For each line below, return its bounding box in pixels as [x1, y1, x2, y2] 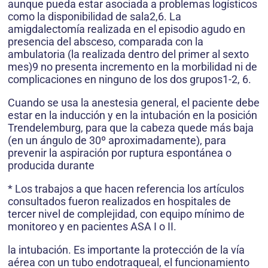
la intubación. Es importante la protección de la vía [8, 243, 245, 257]
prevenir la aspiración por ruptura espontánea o [8, 147, 232, 160]
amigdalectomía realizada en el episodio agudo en [8, 23, 245, 36]
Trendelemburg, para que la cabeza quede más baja [8, 121, 254, 135]
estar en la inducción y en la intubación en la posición [8, 109, 257, 122]
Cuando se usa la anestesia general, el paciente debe [8, 96, 260, 109]
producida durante [8, 159, 95, 172]
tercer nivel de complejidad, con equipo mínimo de [8, 208, 245, 221]
